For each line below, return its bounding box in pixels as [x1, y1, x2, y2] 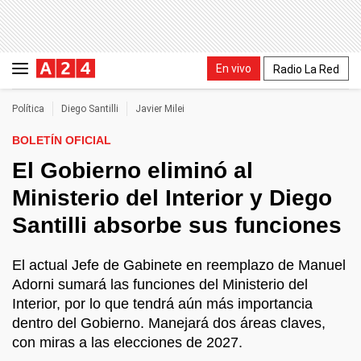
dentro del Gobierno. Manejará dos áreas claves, [12, 315, 326, 331]
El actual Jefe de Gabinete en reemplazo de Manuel [12, 257, 346, 273]
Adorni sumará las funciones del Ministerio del [12, 276, 308, 293]
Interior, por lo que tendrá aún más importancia [12, 296, 313, 312]
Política [12, 103, 44, 114]
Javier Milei [135, 103, 185, 114]
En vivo [216, 61, 251, 75]
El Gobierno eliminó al [12, 158, 253, 183]
